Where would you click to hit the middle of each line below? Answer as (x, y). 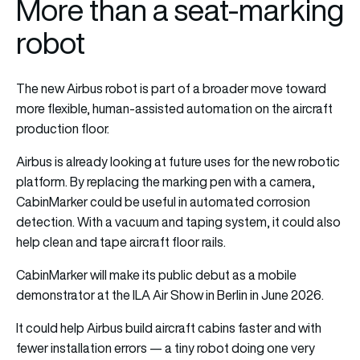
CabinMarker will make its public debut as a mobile (156, 275)
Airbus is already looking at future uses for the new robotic (178, 162)
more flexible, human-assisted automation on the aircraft (174, 109)
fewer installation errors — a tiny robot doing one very (166, 348)
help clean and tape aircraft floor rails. (121, 242)
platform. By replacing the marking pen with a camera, (166, 182)
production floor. (64, 129)
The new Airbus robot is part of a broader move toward (171, 89)
